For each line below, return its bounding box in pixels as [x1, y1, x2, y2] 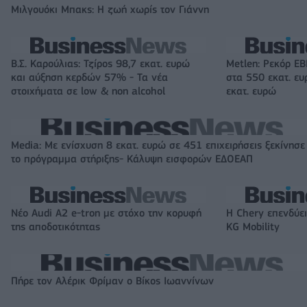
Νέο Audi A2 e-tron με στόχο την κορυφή [11, 207, 201, 220]
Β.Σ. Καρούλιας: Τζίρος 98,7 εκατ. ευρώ [11, 58, 190, 71]
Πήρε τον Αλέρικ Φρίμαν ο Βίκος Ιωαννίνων [11, 275, 214, 288]
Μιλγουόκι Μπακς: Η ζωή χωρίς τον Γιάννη [11, 3, 209, 16]
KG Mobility [226, 221, 280, 234]
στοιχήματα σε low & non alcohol [11, 85, 165, 98]
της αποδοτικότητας [11, 221, 100, 234]
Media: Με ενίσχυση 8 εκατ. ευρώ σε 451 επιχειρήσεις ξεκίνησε [11, 139, 305, 152]
